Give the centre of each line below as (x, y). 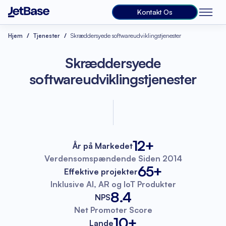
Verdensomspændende (91, 158)
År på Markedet (102, 146)
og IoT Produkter (144, 184)
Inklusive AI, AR (81, 184)
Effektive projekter (101, 171)
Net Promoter (101, 210)
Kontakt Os (155, 12)
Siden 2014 (160, 158)
